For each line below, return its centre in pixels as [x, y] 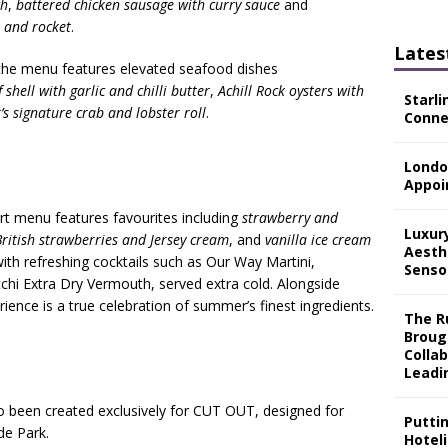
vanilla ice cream [318, 239]
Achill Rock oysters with [291, 90]
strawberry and [290, 217]
